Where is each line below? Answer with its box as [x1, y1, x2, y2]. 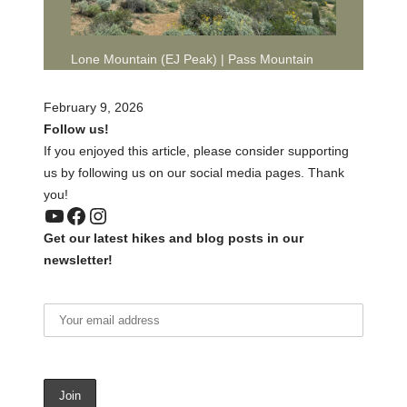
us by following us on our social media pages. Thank [44, 164, 344, 180]
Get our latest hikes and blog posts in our [44, 230, 303, 245]
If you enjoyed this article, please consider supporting [44, 143, 349, 158]
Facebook [65, 202, 159, 227]
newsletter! [44, 252, 113, 267]
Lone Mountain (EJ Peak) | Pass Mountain [71, 52, 313, 67]
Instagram [86, 202, 183, 227]
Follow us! [44, 121, 109, 136]
